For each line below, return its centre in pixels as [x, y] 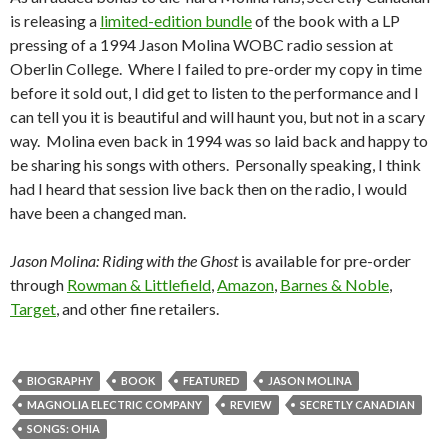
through [38, 285]
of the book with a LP [326, 21]
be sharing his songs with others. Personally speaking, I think [215, 165]
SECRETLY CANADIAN [357, 405]
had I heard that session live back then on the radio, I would [208, 189]
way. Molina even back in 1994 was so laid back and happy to [219, 141]
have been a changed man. [98, 213]
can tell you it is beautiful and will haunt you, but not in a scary [217, 117]
